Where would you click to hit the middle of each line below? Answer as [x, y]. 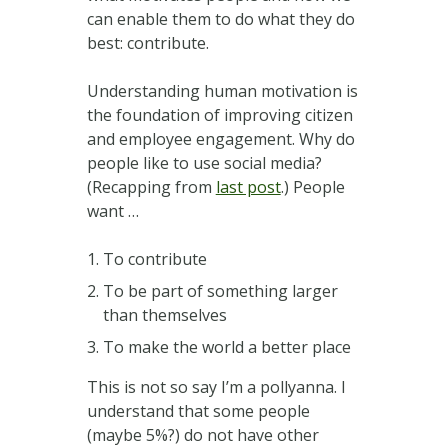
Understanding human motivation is [222, 90]
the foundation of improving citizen [219, 114]
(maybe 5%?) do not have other [202, 434]
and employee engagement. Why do [220, 138]
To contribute [154, 258]
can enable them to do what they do [220, 18]
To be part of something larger [220, 290]
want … [112, 210]
